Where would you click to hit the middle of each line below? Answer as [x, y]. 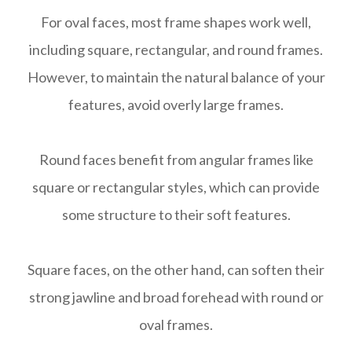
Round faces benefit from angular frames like [176, 160]
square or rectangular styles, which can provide [176, 187]
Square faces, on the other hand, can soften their [176, 270]
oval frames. [176, 325]
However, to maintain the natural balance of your [176, 77]
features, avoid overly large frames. [176, 105]
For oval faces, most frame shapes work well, [176, 22]
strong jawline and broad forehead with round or [176, 297]
